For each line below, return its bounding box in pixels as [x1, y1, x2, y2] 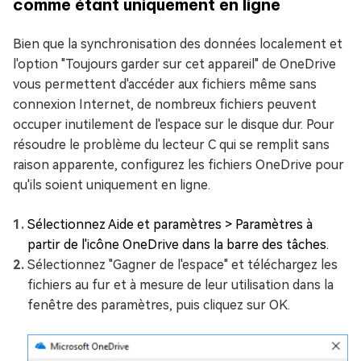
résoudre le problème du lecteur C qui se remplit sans [13, 137, 330, 153]
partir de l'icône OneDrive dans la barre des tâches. [27, 237, 329, 253]
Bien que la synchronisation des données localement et [13, 36, 342, 52]
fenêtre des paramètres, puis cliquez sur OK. [27, 297, 290, 313]
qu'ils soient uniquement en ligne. [13, 177, 210, 193]
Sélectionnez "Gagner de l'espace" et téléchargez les [27, 257, 338, 273]
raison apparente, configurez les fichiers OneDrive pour [13, 157, 344, 173]
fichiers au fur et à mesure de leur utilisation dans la [27, 277, 334, 293]
